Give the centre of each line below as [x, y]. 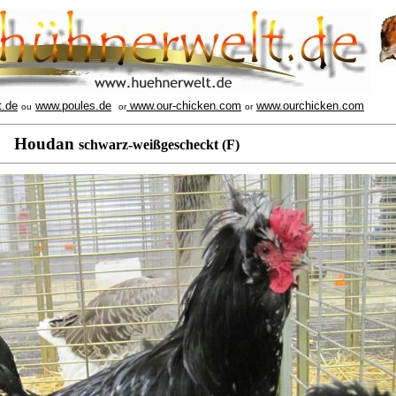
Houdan [46, 144]
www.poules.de [73, 106]
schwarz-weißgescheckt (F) [159, 145]
